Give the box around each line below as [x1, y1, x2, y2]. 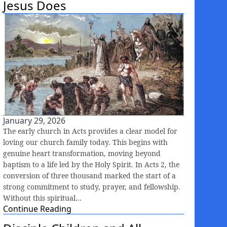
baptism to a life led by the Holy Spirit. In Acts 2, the [3, 160, 179, 170]
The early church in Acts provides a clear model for [3, 126, 177, 136]
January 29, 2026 [3, 115, 65, 127]
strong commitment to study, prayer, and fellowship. [3, 182, 180, 192]
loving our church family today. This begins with [3, 137, 168, 147]
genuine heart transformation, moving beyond [3, 148, 161, 159]
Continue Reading [3, 203, 71, 215]
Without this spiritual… [3, 193, 82, 203]
